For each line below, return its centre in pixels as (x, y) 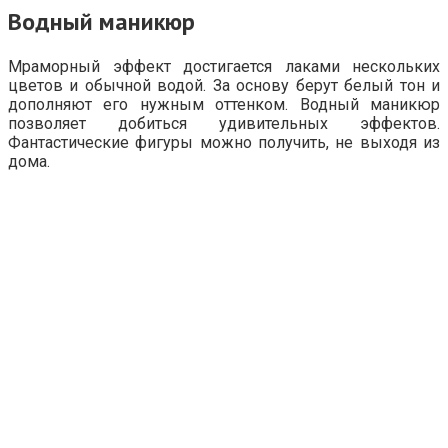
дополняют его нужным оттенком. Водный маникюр (224, 104)
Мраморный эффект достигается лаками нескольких (224, 66)
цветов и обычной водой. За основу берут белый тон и (224, 85)
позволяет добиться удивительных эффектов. (224, 123)
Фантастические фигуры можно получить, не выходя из (224, 142)
